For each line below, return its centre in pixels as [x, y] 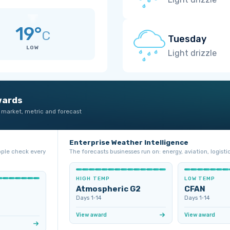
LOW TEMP [200, 179]
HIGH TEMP [93, 179]
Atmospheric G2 [108, 189]
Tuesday [187, 39]
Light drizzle [192, 53]
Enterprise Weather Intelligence [129, 142]
